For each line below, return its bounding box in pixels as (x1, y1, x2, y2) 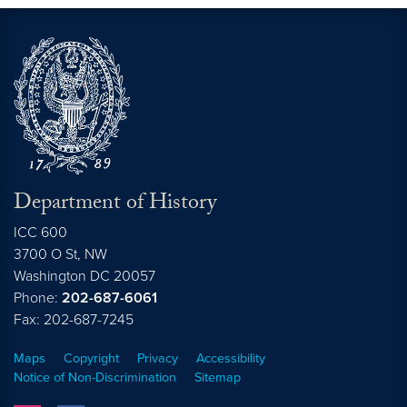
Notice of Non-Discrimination (14, 369, 176, 385)
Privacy (137, 350, 178, 366)
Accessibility (196, 350, 265, 366)
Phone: (14, 288, 62, 307)
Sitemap (194, 369, 241, 385)
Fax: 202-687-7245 (14, 310, 134, 329)
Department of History (14, 185, 216, 223)
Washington (14, 266, 86, 285)
